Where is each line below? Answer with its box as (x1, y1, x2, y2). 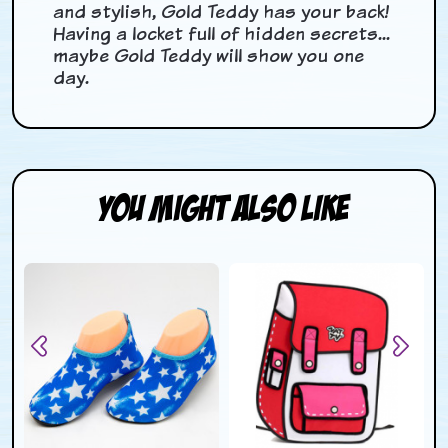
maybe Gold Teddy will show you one (53, 42, 365, 68)
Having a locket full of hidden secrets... (53, 20, 391, 46)
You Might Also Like (97, 188, 350, 228)
